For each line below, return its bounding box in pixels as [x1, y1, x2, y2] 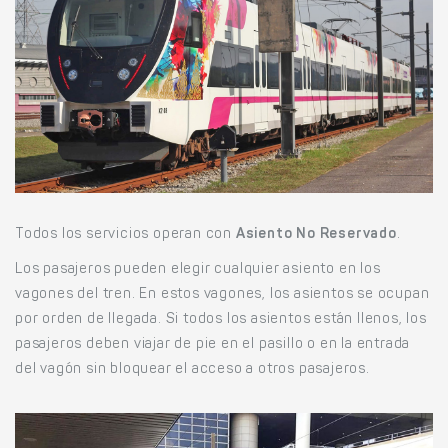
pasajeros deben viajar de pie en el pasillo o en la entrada [15, 337, 411, 352]
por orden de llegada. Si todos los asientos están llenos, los [15, 312, 427, 327]
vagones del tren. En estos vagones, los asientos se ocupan [15, 287, 430, 302]
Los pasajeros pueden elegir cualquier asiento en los [15, 262, 381, 277]
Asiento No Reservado [235, 227, 397, 242]
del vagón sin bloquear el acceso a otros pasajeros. [15, 362, 370, 377]
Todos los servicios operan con [15, 227, 236, 242]
